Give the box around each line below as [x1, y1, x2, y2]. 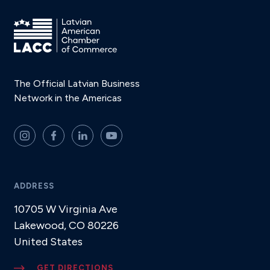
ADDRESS [13, 181, 54, 190]
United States [13, 235, 83, 248]
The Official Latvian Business [13, 78, 140, 89]
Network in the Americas [13, 92, 122, 104]
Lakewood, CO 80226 [13, 219, 119, 232]
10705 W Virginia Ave [13, 202, 118, 216]
